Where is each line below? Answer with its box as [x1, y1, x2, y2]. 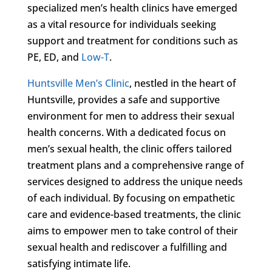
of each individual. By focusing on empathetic [27, 191, 235, 205]
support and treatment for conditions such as [27, 33, 238, 47]
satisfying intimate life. [27, 256, 131, 270]
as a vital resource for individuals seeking [27, 17, 216, 31]
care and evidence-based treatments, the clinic [27, 207, 241, 221]
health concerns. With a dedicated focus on [27, 125, 226, 139]
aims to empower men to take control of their [27, 223, 238, 237]
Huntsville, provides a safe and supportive [27, 92, 220, 106]
